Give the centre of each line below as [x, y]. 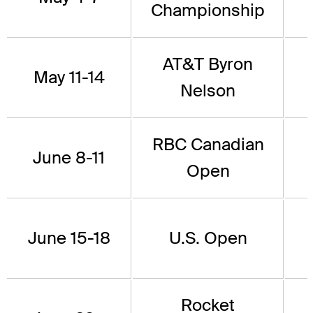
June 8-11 [69, 158]
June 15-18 [69, 238]
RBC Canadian [208, 145]
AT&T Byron [208, 64]
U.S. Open [208, 238]
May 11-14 [69, 78]
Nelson [208, 91]
